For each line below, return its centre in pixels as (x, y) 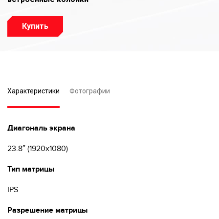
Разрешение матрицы (47, 210)
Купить (35, 26)
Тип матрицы (31, 169)
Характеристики (33, 91)
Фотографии (90, 91)
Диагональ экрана (41, 128)
